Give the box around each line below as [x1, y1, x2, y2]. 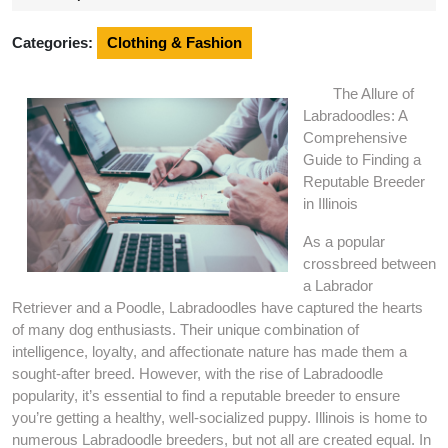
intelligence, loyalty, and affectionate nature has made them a [12, 343, 407, 360]
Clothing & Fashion [107, 34, 242, 51]
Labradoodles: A [303, 107, 407, 124]
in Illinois [303, 195, 358, 212]
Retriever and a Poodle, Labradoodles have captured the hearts [12, 299, 423, 316]
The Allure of [333, 85, 414, 102]
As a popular [303, 233, 385, 250]
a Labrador [303, 277, 373, 294]
